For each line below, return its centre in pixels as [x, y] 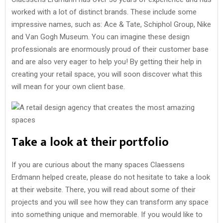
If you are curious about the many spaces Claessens [98, 165]
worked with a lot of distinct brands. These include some [104, 12]
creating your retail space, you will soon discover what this [107, 74]
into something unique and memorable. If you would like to [107, 214]
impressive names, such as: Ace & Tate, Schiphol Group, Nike [111, 24]
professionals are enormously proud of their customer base [110, 49]
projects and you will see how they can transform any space [110, 202]
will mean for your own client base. [68, 86]
